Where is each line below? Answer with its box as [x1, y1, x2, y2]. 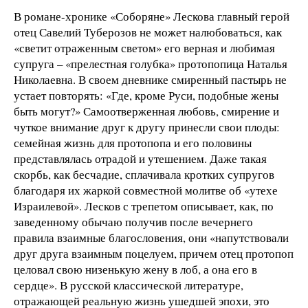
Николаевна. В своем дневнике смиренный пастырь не [14, 71, 287, 88]
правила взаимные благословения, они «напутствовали [14, 230, 289, 246]
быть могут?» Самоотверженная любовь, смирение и [14, 103, 279, 120]
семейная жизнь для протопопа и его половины [14, 135, 252, 151]
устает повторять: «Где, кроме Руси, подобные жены [14, 87, 278, 104]
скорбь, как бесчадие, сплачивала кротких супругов [14, 166, 274, 183]
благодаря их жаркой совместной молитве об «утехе [14, 182, 278, 199]
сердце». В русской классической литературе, [14, 277, 243, 294]
